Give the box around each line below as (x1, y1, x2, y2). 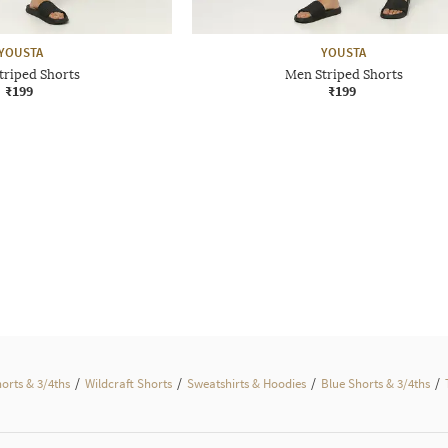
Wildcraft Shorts (85, 375, 172, 392)
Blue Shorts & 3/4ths (321, 375, 430, 392)
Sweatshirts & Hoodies (187, 375, 306, 392)
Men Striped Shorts (284, 66, 403, 82)
